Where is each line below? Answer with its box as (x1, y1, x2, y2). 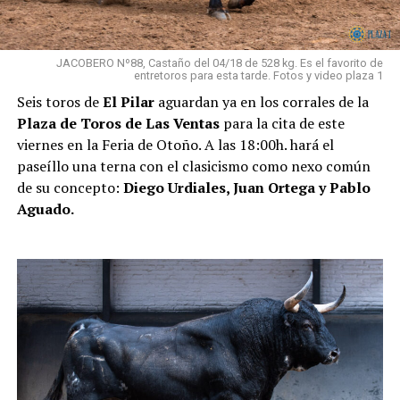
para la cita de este (222, 112, 345, 133)
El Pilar (98, 91, 158, 112)
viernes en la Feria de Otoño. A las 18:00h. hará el (16, 134, 334, 154)
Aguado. (16, 198, 77, 219)
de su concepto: (16, 177, 123, 197)
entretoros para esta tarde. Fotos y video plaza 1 (134, 68, 384, 82)
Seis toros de (16, 91, 99, 112)
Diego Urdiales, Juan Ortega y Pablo (122, 177, 371, 197)
